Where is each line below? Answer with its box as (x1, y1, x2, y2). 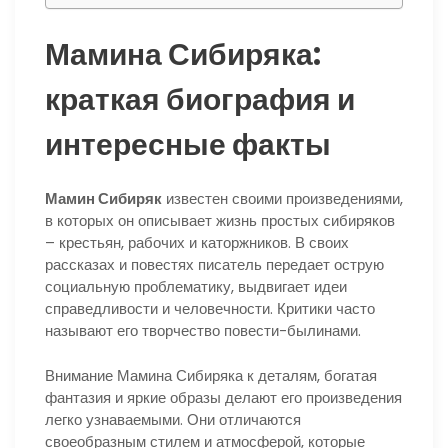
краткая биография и (45, 79, 355, 122)
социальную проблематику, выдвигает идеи (45, 276, 347, 298)
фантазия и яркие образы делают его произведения (45, 386, 402, 408)
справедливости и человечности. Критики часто (45, 298, 375, 320)
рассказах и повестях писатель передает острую (45, 254, 384, 276)
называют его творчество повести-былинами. (45, 320, 361, 342)
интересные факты (45, 124, 331, 167)
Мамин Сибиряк (45, 188, 162, 210)
